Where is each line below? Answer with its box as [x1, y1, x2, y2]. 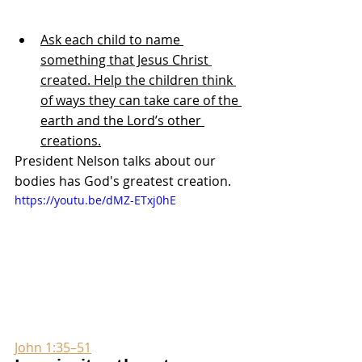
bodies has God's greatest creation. [15, 172, 231, 191]
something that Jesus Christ [40, 51, 212, 69]
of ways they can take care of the [40, 91, 242, 110]
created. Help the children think [40, 71, 236, 90]
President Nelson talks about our [15, 152, 219, 170]
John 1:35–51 [15, 338, 91, 356]
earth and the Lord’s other [40, 112, 204, 130]
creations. [40, 132, 101, 150]
